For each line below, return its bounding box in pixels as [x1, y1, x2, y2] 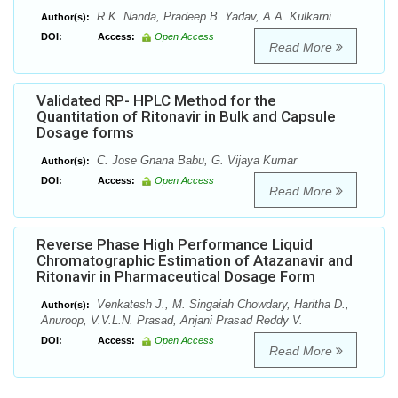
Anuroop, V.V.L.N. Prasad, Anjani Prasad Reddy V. [41, 314, 303, 328]
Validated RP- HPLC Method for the [36, 92, 276, 110]
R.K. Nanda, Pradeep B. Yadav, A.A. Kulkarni [93, 10, 331, 24]
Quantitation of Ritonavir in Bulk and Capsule [36, 107, 336, 126]
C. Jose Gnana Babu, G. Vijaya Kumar [93, 154, 297, 168]
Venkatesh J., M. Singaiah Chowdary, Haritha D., [93, 298, 349, 312]
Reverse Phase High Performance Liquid [36, 235, 313, 254]
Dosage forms [36, 123, 134, 142]
